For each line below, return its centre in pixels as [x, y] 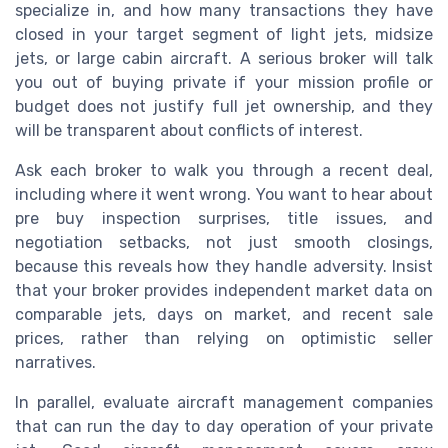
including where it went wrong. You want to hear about [224, 195]
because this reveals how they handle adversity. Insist [224, 267]
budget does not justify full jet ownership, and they [224, 107]
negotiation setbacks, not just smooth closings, [224, 243]
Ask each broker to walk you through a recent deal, [224, 171]
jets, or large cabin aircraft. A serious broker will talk [224, 59]
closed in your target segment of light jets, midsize [224, 35]
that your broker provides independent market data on [224, 291]
